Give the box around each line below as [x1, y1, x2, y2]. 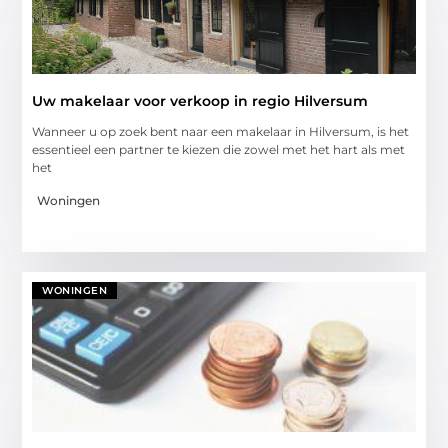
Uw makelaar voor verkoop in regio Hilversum [32, 92, 369, 111]
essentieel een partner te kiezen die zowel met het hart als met [32, 142, 406, 158]
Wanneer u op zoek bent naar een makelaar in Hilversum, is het [32, 124, 410, 140]
